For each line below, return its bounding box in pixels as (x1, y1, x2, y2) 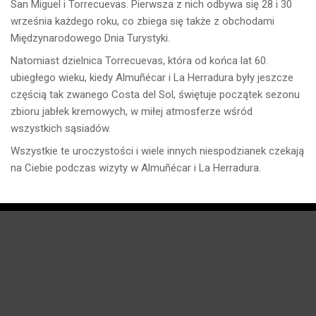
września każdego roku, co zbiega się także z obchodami (11, 14, 274, 28)
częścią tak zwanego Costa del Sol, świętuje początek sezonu (11, 87, 300, 101)
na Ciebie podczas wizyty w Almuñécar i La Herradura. (11, 161, 261, 174)
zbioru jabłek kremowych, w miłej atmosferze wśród (11, 104, 253, 118)
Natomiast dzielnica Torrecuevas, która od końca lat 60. (11, 54, 268, 67)
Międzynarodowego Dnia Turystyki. (11, 31, 170, 44)
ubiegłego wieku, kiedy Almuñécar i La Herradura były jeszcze (11, 71, 293, 84)
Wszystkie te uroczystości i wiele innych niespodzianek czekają (11, 144, 304, 157)
